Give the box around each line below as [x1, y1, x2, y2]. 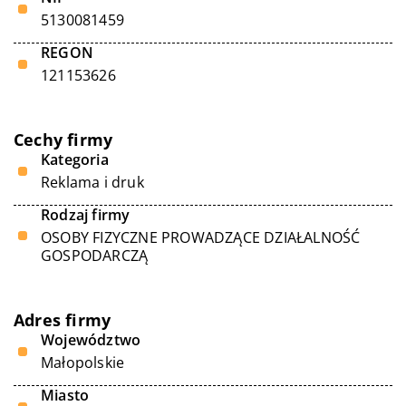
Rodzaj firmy [41, 205, 130, 225]
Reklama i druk [41, 172, 144, 192]
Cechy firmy [14, 129, 113, 150]
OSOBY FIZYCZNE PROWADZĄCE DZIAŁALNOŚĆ [41, 227, 361, 247]
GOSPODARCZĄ [41, 246, 149, 266]
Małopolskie [41, 353, 125, 372]
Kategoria [41, 150, 109, 169]
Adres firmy [14, 309, 111, 331]
